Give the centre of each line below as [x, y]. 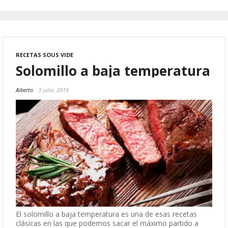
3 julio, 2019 [53, 90]
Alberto [24, 90]
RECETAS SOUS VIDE [45, 54]
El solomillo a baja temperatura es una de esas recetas [106, 214]
